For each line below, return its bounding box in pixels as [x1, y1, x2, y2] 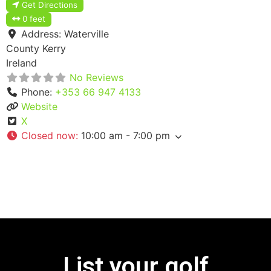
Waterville [64, 28, 109, 41]
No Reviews [70, 71, 123, 84]
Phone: [21, 86, 55, 99]
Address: [21, 28, 64, 41]
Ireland [6, 57, 37, 70]
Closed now [21, 129, 76, 142]
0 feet [22, 14, 46, 24]
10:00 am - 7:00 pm [81, 129, 170, 142]
